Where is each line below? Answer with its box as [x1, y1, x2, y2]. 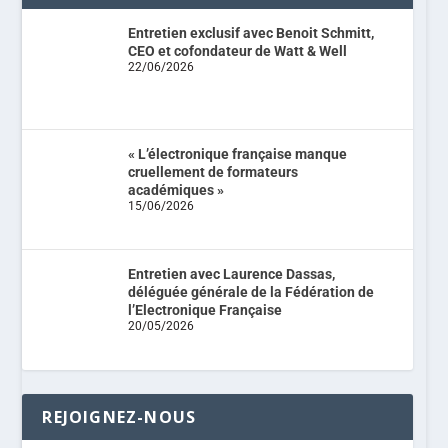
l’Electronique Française [127, 302, 282, 319]
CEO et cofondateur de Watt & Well [127, 42, 347, 59]
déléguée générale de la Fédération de [127, 284, 374, 301]
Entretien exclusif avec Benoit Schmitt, [127, 24, 374, 41]
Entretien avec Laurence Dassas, [127, 266, 335, 283]
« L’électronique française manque [127, 145, 347, 162]
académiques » [127, 181, 224, 198]
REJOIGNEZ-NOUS [42, 406, 197, 429]
